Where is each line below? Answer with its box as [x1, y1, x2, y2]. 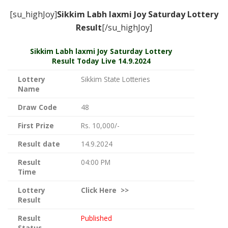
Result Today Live [51, 55, 116, 66]
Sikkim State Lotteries [81, 74, 150, 84]
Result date [18, 138, 60, 149]
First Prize [18, 120, 54, 130]
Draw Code [18, 102, 57, 112]
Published [81, 213, 112, 223]
